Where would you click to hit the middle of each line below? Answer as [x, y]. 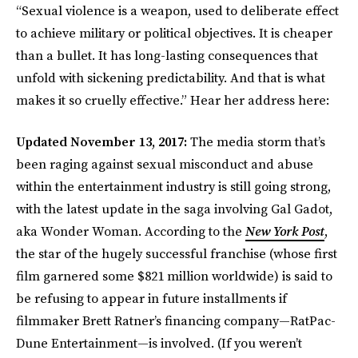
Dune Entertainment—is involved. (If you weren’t [159, 343]
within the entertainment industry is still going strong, [173, 186]
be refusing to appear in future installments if [151, 298]
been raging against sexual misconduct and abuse [165, 164]
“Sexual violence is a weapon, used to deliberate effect [177, 10]
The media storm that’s [258, 141]
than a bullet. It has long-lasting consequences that [167, 55]
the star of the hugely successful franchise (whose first [177, 253]
